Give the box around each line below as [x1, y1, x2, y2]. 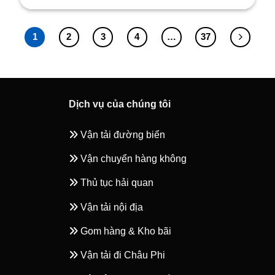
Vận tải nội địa [78, 201, 144, 212]
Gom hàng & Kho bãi [78, 225, 172, 236]
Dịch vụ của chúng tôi [69, 98, 171, 109]
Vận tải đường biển [78, 129, 166, 140]
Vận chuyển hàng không [78, 153, 187, 165]
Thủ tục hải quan [78, 177, 154, 188]
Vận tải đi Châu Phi [78, 249, 166, 260]
